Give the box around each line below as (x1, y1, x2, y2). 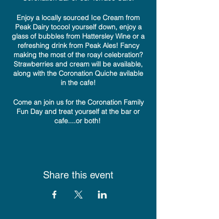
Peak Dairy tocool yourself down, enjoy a (15, 22, 142, 31)
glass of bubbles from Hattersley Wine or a (12, 31, 145, 41)
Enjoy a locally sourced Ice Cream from (17, 13, 140, 22)
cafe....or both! (54, 116, 103, 125)
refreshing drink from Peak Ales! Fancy (17, 41, 139, 50)
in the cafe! (61, 78, 96, 87)
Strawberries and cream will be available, (14, 59, 143, 68)
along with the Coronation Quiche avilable (13, 68, 143, 78)
